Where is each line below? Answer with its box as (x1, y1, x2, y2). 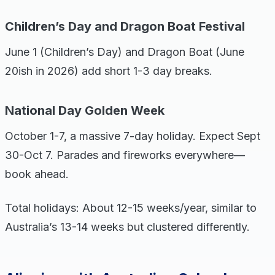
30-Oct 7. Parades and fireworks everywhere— (5, 149, 245, 161)
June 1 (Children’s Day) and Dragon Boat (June (5, 45, 244, 58)
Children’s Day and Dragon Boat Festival (5, 19, 245, 34)
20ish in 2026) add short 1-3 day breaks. (5, 64, 212, 77)
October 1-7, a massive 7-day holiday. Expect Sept (5, 130, 260, 142)
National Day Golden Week (5, 103, 165, 118)
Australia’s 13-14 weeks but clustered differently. (5, 220, 250, 233)
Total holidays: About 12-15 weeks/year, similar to (5, 201, 257, 214)
